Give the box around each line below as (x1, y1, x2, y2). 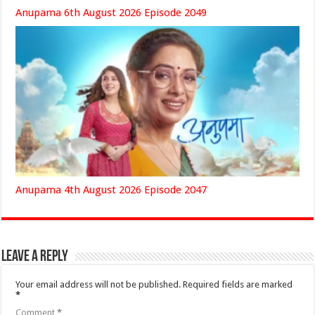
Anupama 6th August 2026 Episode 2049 (15, 6, 207, 19)
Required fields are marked (183, 279, 293, 290)
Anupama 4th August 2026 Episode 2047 (15, 184, 207, 197)
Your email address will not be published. (15, 279, 181, 290)
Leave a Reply (1, 249, 69, 266)
